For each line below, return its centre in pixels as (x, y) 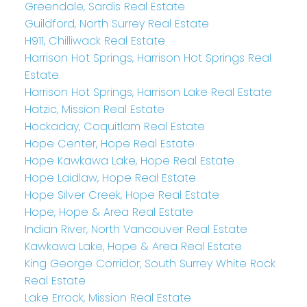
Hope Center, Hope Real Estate (109, 144)
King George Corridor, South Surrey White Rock (150, 264)
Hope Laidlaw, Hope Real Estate (110, 178)
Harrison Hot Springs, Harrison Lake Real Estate (148, 93)
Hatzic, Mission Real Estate (94, 110)
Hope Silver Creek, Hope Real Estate (122, 195)
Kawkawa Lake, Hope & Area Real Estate (133, 247)
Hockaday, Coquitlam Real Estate (114, 127)
